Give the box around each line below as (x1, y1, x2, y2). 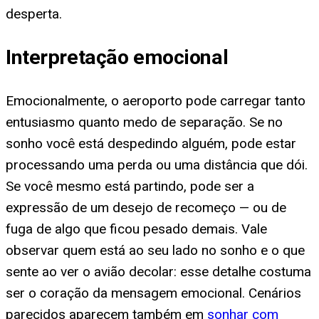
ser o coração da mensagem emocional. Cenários (6, 285, 301, 302)
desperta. (6, 5, 62, 22)
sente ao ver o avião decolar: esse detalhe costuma (6, 263, 311, 281)
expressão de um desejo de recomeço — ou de (6, 199, 286, 216)
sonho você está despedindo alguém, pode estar (6, 135, 296, 152)
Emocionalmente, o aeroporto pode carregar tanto (6, 93, 305, 110)
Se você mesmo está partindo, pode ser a (6, 178, 254, 195)
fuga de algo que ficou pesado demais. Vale (6, 221, 267, 238)
